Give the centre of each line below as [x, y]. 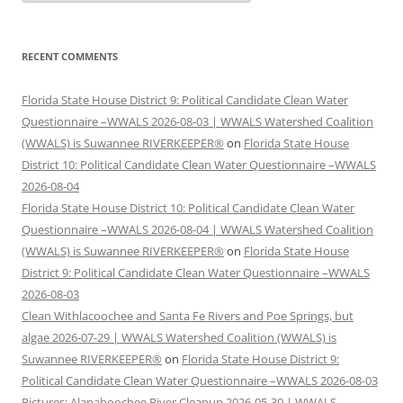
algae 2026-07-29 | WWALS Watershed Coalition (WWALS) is [179, 338]
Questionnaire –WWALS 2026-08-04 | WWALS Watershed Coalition [197, 230]
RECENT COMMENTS [70, 57]
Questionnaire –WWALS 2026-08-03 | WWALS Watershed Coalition [197, 122]
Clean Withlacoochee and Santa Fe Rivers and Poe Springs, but [188, 316]
